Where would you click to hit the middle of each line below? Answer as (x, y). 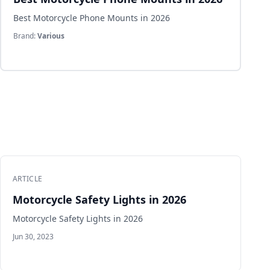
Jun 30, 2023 (33, 237)
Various (51, 36)
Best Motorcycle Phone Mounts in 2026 (92, 18)
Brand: (25, 36)
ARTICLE (28, 179)
